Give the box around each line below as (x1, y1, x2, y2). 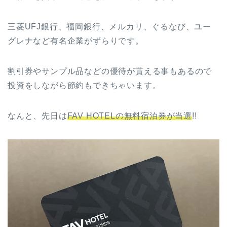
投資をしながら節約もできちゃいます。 (8, 81, 161, 90)
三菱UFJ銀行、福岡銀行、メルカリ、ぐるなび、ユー (8, 22, 211, 31)
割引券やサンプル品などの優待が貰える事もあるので (8, 67, 212, 76)
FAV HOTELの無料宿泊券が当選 (67, 111, 193, 121)
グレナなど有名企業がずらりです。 (8, 36, 144, 46)
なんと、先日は (8, 111, 67, 121)
